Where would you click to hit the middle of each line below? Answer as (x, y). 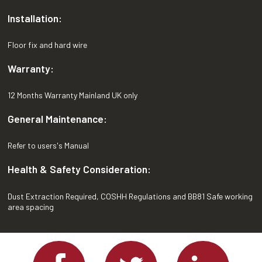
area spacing (31, 206)
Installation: (35, 18)
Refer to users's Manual (49, 146)
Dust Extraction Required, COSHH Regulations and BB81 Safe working (130, 196)
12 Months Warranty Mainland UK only (73, 95)
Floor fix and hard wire (48, 44)
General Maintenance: (58, 119)
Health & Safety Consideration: (80, 169)
